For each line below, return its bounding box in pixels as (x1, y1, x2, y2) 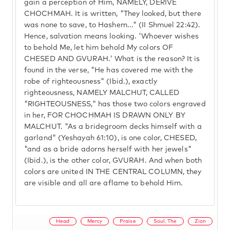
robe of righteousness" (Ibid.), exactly (24, 78, 157, 85)
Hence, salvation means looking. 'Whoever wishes (24, 33, 199, 40)
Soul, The (153, 218, 177, 224)
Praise (120, 218, 136, 224)
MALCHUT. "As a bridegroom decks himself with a (24, 123, 202, 130)
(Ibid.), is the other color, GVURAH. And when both (24, 157, 202, 164)
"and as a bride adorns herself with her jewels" (24, 146, 191, 153)
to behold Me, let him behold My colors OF (24, 44, 174, 51)
